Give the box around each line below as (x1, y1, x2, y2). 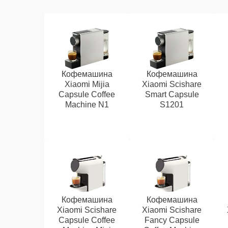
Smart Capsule (145, 90, 199, 99)
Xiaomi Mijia (64, 80, 109, 89)
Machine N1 (65, 100, 109, 109)
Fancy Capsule (144, 216, 199, 224)
